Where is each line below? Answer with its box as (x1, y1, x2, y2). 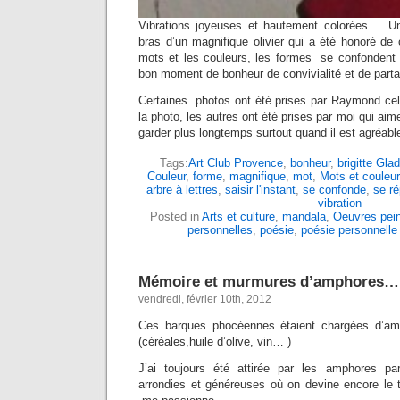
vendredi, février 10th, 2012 (138, 292, 271, 305)
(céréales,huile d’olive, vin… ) (138, 334, 291, 348)
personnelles (187, 222, 253, 237)
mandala (282, 209, 326, 223)
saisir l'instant (225, 182, 296, 196)
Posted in (150, 209, 202, 223)
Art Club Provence (187, 155, 283, 170)
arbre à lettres (146, 182, 218, 196)
